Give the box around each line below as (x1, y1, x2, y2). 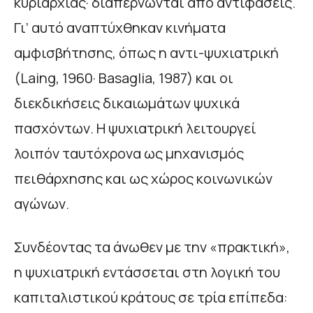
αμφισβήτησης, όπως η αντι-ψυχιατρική (14, 43, 279, 63)
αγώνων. (14, 194, 69, 214)
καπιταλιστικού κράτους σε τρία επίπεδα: (14, 288, 288, 307)
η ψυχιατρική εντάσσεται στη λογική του (14, 263, 280, 282)
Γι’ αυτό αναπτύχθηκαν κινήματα (14, 18, 226, 38)
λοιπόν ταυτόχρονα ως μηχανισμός (14, 144, 244, 163)
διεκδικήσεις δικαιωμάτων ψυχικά (14, 94, 240, 113)
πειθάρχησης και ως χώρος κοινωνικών (14, 169, 272, 189)
